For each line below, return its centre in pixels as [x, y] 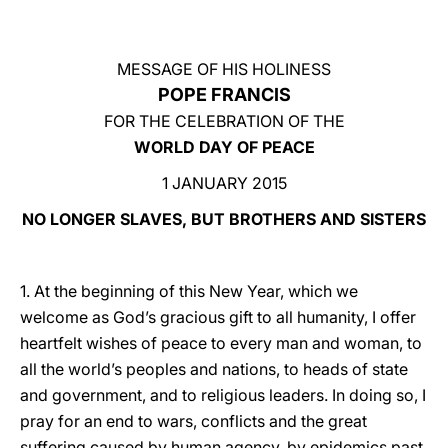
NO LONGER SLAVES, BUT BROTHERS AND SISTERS [224, 219]
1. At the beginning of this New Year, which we [189, 291]
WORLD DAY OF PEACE [224, 147]
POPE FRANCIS [224, 94]
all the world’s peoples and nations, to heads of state [214, 369]
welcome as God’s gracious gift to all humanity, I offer [218, 317]
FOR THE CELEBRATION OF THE [224, 121]
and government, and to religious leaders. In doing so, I [223, 395]
